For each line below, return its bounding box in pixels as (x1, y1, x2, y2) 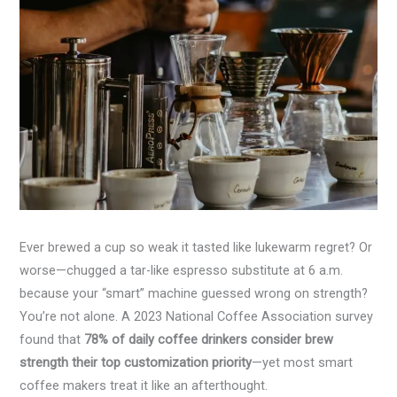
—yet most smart (252, 354, 354, 371)
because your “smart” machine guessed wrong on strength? (19, 285, 369, 302)
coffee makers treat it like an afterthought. (19, 378, 269, 394)
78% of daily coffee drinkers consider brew (84, 331, 334, 348)
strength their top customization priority (19, 354, 253, 371)
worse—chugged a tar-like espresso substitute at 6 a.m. (19, 262, 344, 279)
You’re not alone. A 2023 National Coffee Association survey (19, 308, 374, 325)
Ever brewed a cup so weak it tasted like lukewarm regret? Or (19, 239, 373, 256)
